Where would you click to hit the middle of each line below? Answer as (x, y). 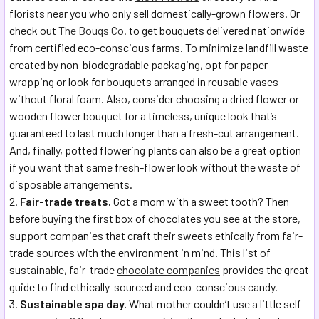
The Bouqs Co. (93, 31)
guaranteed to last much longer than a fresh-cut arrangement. (154, 133)
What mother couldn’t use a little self (214, 304)
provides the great (265, 270)
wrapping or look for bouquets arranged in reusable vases (144, 82)
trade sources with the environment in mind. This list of (140, 253)
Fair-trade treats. (66, 202)
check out (34, 31)
